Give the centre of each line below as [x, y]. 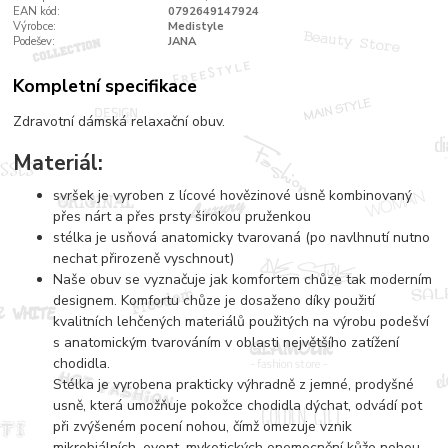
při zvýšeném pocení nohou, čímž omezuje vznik [203, 426]
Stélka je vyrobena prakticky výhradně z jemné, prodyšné [234, 384]
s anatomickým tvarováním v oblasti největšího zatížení [226, 342]
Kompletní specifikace [105, 86]
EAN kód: [37, 11]
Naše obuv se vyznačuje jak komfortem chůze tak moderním [243, 279]
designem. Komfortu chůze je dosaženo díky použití [214, 300]
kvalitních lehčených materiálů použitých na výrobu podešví [241, 321]
